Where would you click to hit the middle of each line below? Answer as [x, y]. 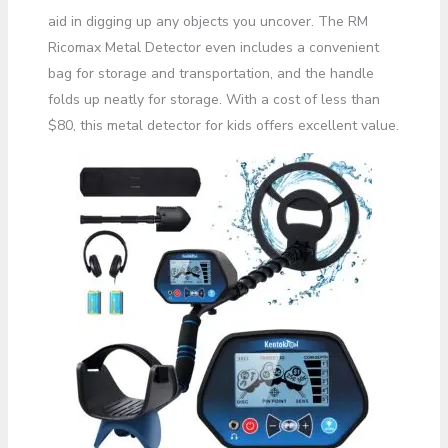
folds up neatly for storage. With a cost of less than [213, 99]
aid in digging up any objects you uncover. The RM [207, 21]
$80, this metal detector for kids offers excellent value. [223, 125]
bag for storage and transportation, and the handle [210, 73]
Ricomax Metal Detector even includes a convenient [213, 47]
